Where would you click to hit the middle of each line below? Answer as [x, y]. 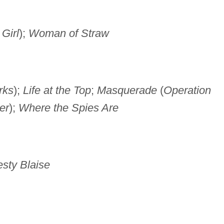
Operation [187, 90]
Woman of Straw [68, 33]
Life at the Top [57, 90]
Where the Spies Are [68, 108]
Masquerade [127, 90]
